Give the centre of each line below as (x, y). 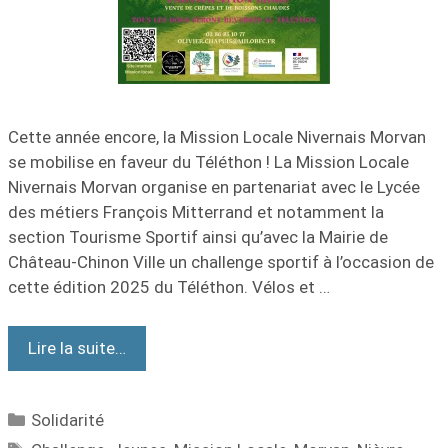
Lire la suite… (77, 347)
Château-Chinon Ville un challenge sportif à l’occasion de (221, 262)
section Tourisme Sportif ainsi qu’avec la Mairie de (198, 237)
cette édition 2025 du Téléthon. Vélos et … (169, 287)
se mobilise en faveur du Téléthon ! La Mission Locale (208, 162)
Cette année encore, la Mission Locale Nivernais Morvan (217, 137)
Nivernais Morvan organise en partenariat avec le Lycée (214, 187)
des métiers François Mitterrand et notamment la (196, 212)
